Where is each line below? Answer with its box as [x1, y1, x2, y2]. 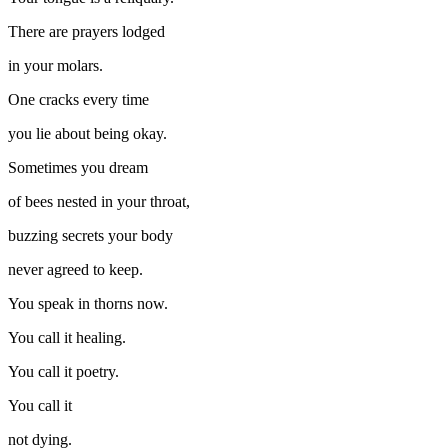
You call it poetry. [8, 363, 119, 381]
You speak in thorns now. [8, 295, 168, 313]
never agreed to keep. [8, 261, 143, 279]
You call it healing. [8, 329, 126, 347]
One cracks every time [8, 91, 149, 109]
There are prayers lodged [8, 23, 165, 41]
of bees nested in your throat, [8, 193, 190, 211]
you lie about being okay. [8, 125, 167, 143]
